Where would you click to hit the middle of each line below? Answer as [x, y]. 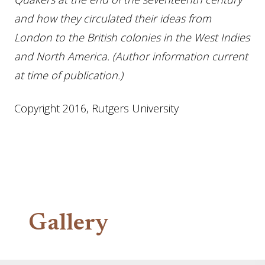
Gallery [69, 224]
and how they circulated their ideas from [113, 18]
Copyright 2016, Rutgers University [96, 108]
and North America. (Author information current [131, 56]
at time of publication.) [69, 75]
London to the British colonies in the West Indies [132, 37]
